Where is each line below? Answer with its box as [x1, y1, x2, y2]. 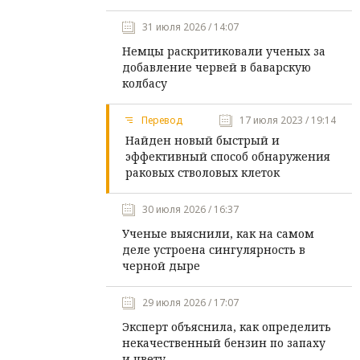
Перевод [141, 113, 182, 127]
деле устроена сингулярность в [121, 242, 305, 257]
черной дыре [121, 258, 200, 273]
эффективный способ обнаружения [125, 149, 330, 164]
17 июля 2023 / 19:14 [239, 113, 336, 127]
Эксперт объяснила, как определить [121, 319, 331, 334]
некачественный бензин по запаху [121, 335, 325, 350]
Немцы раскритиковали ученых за [121, 43, 325, 59]
